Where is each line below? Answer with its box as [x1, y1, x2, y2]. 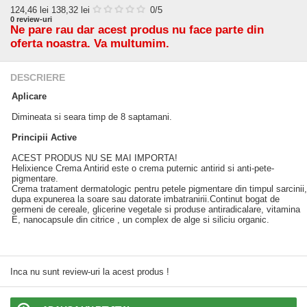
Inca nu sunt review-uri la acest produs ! [10, 267, 169, 277]
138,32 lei [51, 5, 90, 15]
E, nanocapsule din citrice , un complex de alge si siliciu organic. [12, 214, 269, 225]
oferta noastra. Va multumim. [10, 37, 169, 50]
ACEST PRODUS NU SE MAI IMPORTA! [12, 153, 177, 163]
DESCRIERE [10, 72, 65, 83]
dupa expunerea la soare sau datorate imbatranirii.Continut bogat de [12, 194, 280, 204]
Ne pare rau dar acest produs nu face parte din [10, 23, 264, 36]
